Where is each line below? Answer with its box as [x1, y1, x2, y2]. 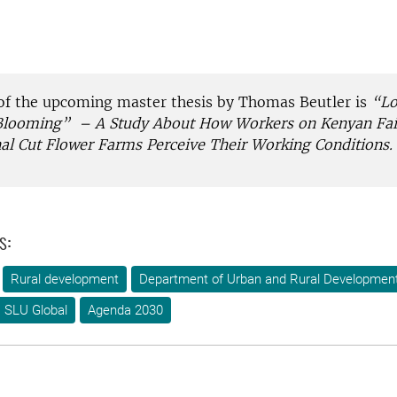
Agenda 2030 [88, 302, 163, 319]
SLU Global [4, 302, 67, 319]
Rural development [11, 271, 119, 288]
